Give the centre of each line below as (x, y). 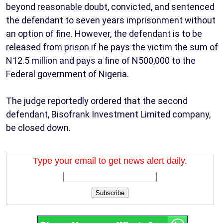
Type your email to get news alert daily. (110, 161)
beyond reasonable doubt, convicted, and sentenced (110, 7)
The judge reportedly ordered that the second (97, 101)
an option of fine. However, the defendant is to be (104, 34)
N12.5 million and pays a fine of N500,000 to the (101, 61)
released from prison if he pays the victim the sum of (112, 47)
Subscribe (110, 193)
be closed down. (38, 128)
